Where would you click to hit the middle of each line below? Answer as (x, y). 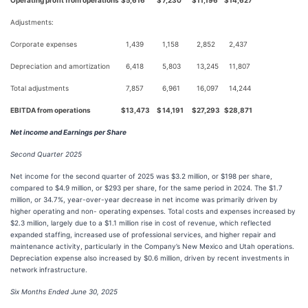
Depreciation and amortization (60, 66)
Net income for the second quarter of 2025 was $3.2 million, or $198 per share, (141, 176)
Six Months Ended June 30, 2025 (64, 291)
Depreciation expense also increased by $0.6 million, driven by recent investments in (150, 258)
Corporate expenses (44, 44)
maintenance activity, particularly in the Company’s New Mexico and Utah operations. (152, 246)
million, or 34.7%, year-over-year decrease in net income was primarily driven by (144, 199)
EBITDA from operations (51, 110)
